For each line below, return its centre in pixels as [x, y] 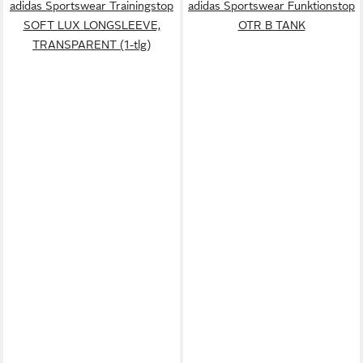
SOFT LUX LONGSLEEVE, [92, 25]
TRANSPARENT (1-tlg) [92, 44]
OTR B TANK [271, 25]
